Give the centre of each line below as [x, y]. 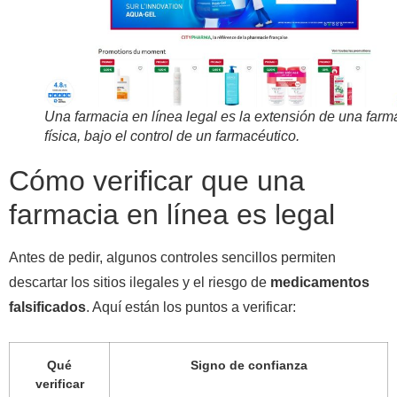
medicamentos [320, 282]
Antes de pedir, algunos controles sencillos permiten [172, 257]
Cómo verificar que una [157, 180]
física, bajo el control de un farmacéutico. [172, 136]
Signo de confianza [249, 366]
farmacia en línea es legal [172, 214]
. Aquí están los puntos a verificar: [191, 307]
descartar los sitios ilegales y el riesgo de [140, 282]
